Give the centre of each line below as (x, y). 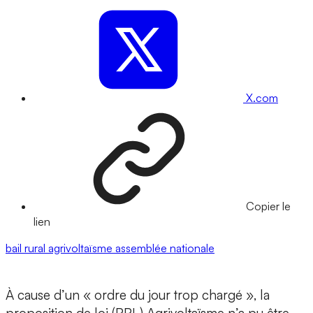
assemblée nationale (165, 248)
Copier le (268, 206)
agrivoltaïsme (82, 248)
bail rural (27, 248)
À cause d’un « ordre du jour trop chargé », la (138, 295)
